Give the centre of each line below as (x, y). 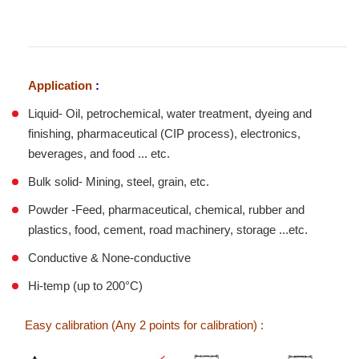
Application (60, 86)
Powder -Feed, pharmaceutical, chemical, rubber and (166, 210)
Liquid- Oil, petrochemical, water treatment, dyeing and (170, 114)
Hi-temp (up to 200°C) (85, 286)
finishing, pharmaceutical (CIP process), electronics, (164, 134)
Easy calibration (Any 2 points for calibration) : (138, 325)
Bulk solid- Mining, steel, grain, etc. (119, 182)
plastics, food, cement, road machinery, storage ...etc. (168, 230)
